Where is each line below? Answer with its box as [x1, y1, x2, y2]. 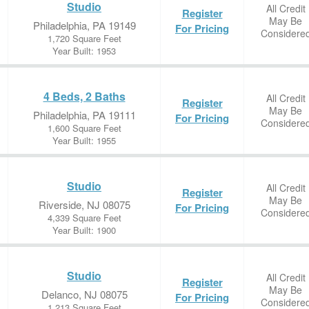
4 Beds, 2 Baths [43, 88, 126, 104]
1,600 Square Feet [47, 121, 121, 134]
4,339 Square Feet [47, 211, 121, 224]
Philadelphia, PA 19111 [32, 108, 136, 122]
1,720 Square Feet [47, 32, 121, 45]
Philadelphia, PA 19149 [32, 18, 136, 32]
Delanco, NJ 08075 [41, 287, 128, 301]
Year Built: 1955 [52, 134, 116, 147]
